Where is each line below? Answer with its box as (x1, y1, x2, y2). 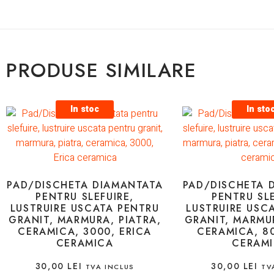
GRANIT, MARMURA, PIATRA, (9, 213, 161, 228)
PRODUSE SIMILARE (6, 56, 197, 85)
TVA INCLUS (85, 262, 135, 272)
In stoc (70, 103, 100, 116)
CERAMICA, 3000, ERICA (18, 224, 152, 239)
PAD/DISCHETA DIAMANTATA (7, 178, 163, 193)
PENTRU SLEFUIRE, (35, 190, 135, 204)
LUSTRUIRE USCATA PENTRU (10, 201, 160, 216)
